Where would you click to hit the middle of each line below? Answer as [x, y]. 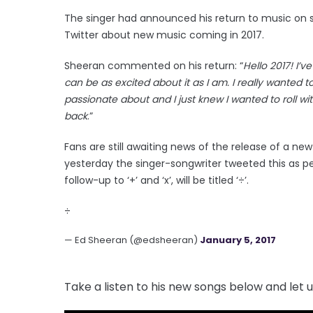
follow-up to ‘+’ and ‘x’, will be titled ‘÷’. [156, 180]
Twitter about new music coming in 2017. [164, 35]
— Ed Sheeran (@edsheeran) [132, 240]
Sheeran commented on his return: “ [154, 65]
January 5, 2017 [238, 240]
